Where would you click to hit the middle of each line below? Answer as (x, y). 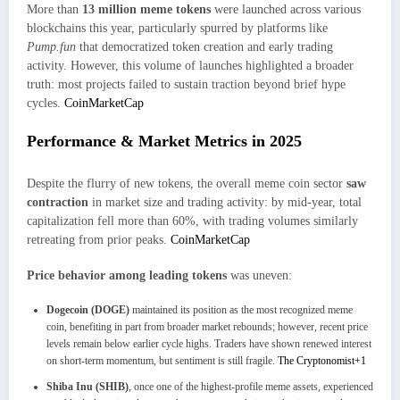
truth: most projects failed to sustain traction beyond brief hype (186, 84)
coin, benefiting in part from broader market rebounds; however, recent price (207, 326)
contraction (58, 202)
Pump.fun (51, 46)
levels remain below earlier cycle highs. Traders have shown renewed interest (209, 343)
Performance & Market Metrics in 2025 (164, 141)
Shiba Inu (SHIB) (87, 386)
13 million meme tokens (146, 9)
